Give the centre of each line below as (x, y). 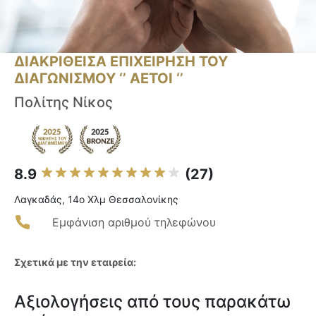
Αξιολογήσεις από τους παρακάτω (152, 302)
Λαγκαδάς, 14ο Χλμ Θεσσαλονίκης (96, 200)
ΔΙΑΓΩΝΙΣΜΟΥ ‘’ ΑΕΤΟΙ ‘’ (99, 79)
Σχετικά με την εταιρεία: (75, 262)
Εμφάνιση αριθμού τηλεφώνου (134, 223)
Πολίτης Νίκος (63, 103)
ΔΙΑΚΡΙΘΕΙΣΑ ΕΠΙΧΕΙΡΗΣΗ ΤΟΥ (121, 62)
